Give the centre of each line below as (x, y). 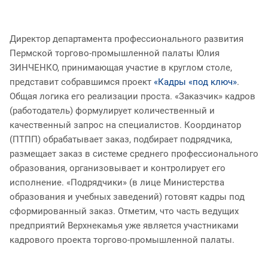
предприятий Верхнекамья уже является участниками (124, 225)
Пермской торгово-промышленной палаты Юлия (115, 53)
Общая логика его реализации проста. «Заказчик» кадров (133, 96)
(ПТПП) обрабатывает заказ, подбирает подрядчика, (121, 139)
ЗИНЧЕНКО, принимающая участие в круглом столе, (121, 67)
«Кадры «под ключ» (195, 82)
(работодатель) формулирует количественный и (112, 110)
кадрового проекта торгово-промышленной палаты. (130, 240)
